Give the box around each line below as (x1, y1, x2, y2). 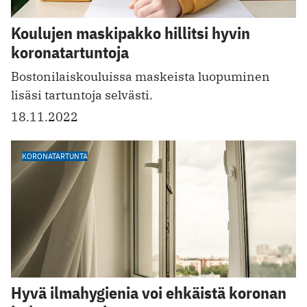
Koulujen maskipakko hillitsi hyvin (11, 22, 250, 45)
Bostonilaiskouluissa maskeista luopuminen (11, 69, 270, 85)
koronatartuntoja (11, 41, 129, 64)
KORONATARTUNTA (22, 151, 88, 162)
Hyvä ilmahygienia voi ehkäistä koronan (11, 281, 286, 304)
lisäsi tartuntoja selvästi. (11, 87, 153, 103)
